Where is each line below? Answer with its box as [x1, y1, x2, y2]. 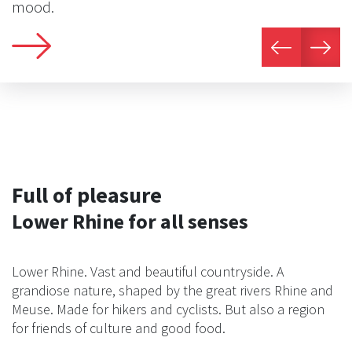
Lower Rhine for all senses [12, 208, 248, 235]
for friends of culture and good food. [12, 319, 225, 338]
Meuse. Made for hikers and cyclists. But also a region [12, 300, 324, 319]
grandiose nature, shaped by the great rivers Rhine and [12, 281, 333, 300]
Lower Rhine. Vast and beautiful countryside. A [12, 262, 284, 281]
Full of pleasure [12, 181, 162, 210]
